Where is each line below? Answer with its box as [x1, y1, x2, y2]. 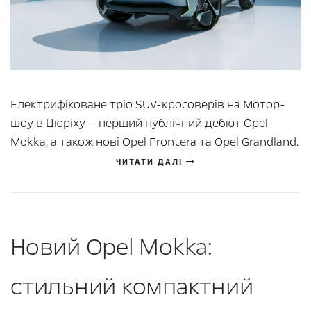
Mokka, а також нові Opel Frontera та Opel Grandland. [10, 134, 299, 151]
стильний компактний [10, 271, 253, 303]
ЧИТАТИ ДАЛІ [115, 157, 186, 168]
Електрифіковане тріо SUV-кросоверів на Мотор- [10, 96, 285, 113]
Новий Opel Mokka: [10, 231, 212, 264]
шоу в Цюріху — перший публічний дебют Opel [10, 115, 268, 132]
